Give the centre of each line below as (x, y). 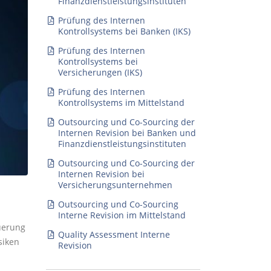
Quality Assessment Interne (114, 234)
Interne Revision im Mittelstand (122, 215)
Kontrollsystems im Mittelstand (121, 103)
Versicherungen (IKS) (100, 72)
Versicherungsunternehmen (115, 185)
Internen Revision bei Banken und (127, 133)
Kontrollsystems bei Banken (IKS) (124, 31)
